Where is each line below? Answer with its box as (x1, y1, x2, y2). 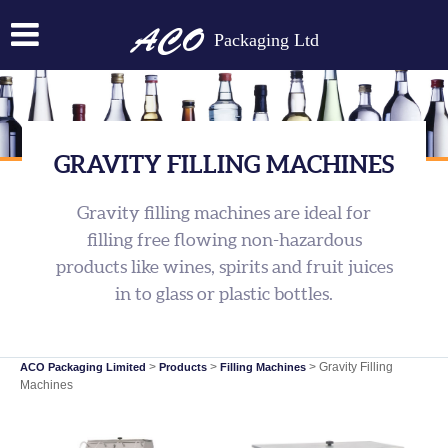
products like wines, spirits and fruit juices (55, 256, 393, 277)
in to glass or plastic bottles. (115, 283, 333, 304)
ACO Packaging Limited (20, 361, 146, 373)
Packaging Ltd (208, 30, 319, 50)
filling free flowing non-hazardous (86, 229, 362, 250)
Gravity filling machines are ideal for (77, 202, 371, 223)
